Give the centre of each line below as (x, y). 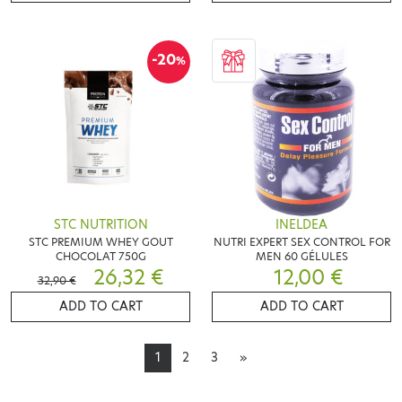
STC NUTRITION (100, 225)
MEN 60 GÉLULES (301, 257)
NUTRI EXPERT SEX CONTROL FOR (301, 242)
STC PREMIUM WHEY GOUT (100, 242)
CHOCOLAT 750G (100, 257)
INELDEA (301, 225)
